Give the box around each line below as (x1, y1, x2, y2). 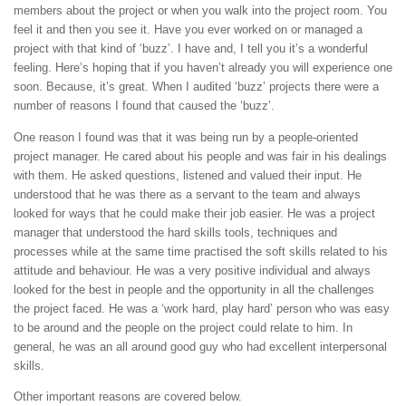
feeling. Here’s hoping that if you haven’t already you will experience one (14, 61, 392, 75)
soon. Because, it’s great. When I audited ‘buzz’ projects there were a (14, 80, 379, 94)
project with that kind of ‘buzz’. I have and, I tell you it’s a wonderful (14, 42, 368, 56)
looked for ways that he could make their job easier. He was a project (14, 206, 375, 220)
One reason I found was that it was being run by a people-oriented (14, 130, 358, 144)
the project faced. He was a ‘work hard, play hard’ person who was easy (14, 301, 390, 315)
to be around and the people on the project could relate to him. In (14, 320, 353, 334)
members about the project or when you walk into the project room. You (14, 4, 387, 18)
